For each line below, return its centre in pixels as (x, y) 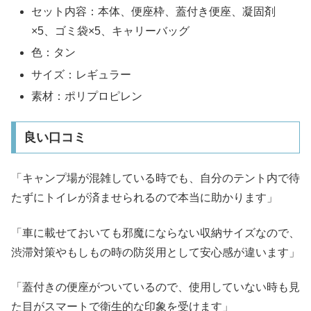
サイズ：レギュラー (82, 74)
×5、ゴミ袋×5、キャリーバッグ (111, 31)
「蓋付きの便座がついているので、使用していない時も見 (155, 287)
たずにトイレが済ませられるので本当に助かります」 (144, 198)
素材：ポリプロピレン (87, 96)
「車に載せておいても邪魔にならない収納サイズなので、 (155, 233)
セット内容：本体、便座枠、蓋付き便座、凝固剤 (154, 12)
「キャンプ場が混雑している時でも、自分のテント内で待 (155, 178)
